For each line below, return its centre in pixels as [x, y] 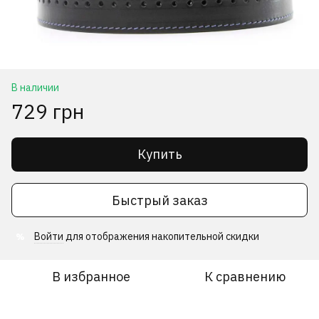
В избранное [91, 277]
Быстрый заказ [159, 200]
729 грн [48, 112]
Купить [159, 155]
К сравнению [245, 277]
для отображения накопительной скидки [161, 237]
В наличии [35, 88]
